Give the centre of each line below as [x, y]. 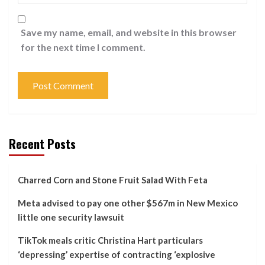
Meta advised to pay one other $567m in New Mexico [128, 203]
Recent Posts [42, 144]
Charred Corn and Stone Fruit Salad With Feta [113, 180]
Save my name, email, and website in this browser [129, 33]
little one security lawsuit [71, 217]
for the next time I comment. [83, 47]
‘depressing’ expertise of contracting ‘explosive [117, 255]
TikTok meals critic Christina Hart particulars [110, 240]
